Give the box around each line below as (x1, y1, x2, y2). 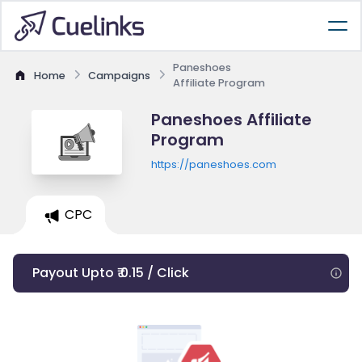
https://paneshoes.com (150, 158, 276, 171)
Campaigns (88, 68, 150, 82)
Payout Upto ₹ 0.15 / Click (32, 263, 189, 282)
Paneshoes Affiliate (150, 108, 312, 131)
